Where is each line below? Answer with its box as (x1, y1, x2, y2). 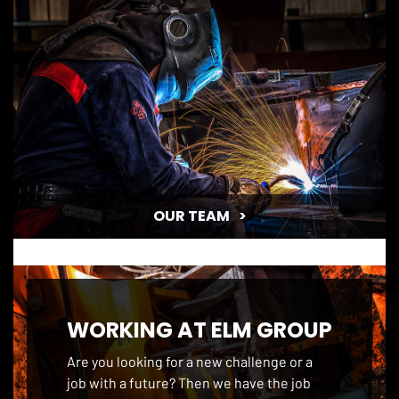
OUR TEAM (152, 205, 230, 226)
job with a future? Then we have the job (67, 373, 311, 391)
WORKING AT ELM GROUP (67, 314, 332, 345)
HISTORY (159, 71, 224, 93)
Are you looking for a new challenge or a (67, 352, 313, 370)
